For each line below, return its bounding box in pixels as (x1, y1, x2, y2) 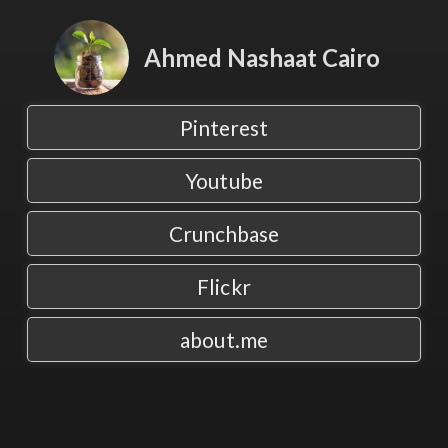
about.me (180, 327, 268, 352)
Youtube (185, 168, 263, 193)
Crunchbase (169, 221, 279, 246)
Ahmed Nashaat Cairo (143, 43, 380, 72)
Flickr (197, 274, 251, 299)
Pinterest (180, 115, 268, 140)
